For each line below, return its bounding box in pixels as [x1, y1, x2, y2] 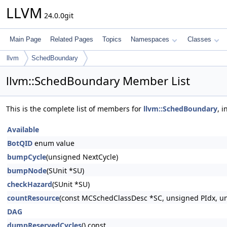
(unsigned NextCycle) [46, 152, 118, 162]
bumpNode [7, 166, 47, 175]
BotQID [7, 138, 32, 148]
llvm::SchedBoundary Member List [6, 73, 190, 89]
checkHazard [7, 179, 52, 189]
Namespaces [131, 35, 169, 43]
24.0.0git [42, 11, 73, 20]
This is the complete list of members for [6, 104, 143, 113]
